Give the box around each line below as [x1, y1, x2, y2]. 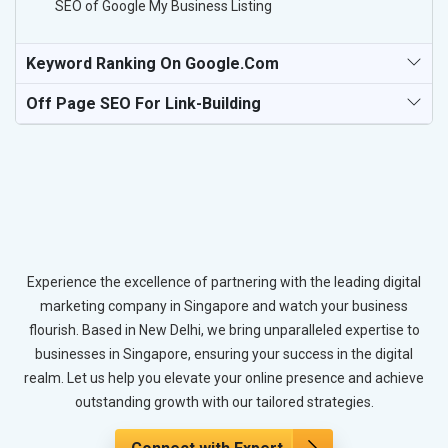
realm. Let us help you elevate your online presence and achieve [24, 369, 424, 386]
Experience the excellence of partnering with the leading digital [27, 273, 421, 290]
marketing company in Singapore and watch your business [40, 297, 408, 314]
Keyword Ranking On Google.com [26, 54, 279, 74]
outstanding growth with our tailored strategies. [74, 393, 374, 410]
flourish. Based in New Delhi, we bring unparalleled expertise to [28, 321, 420, 338]
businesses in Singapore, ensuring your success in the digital [35, 345, 413, 362]
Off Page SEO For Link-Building [26, 94, 261, 114]
